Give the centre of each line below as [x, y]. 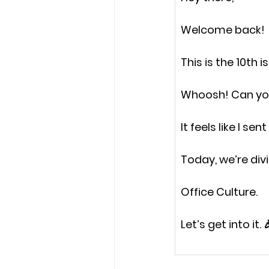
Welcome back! [223, 30]
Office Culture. [219, 192]
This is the [208, 62]
